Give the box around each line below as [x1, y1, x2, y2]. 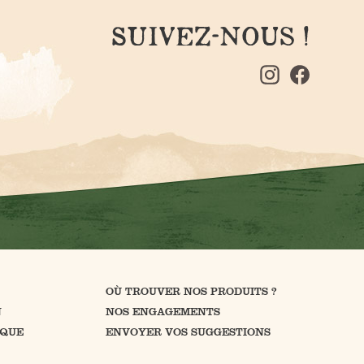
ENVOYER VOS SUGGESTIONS [105, 325, 271, 338]
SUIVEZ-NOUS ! [110, 19, 310, 52]
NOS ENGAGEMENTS [105, 305, 220, 318]
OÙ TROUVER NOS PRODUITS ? [105, 285, 277, 297]
